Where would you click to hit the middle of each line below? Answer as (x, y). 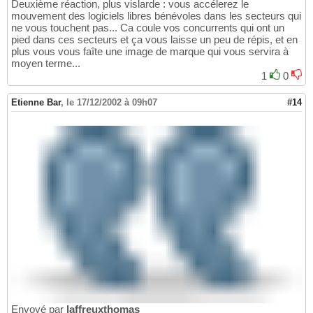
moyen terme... (46, 63)
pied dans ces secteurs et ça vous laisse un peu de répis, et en (154, 39)
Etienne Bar (36, 102)
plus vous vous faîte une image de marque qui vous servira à (150, 51)
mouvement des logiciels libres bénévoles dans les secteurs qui (156, 15)
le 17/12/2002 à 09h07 (112, 102)
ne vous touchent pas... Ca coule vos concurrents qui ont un (148, 27)
